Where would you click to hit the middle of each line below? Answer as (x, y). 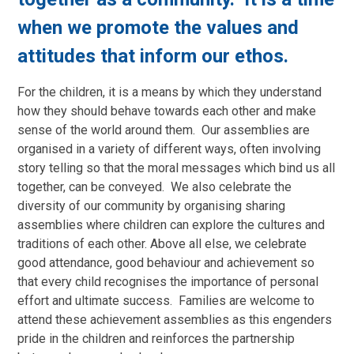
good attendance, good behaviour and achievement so (166, 262)
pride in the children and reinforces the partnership (156, 338)
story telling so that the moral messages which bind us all (177, 168)
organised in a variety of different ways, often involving (169, 149)
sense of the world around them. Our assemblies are (164, 130)
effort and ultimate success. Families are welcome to (166, 300)
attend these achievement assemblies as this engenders (175, 319)
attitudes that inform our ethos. (156, 56)
